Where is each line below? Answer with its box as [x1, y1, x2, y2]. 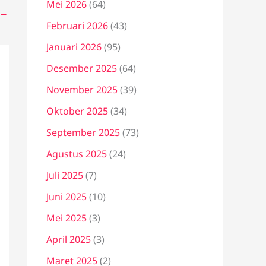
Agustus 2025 [46, 147, 107, 160]
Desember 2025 [46, 62, 117, 75]
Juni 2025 [46, 190, 87, 203]
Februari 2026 [46, 19, 108, 32]
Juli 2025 [46, 169, 83, 182]
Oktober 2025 [46, 104, 108, 118]
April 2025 [46, 233, 91, 246]
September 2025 [46, 126, 120, 139]
